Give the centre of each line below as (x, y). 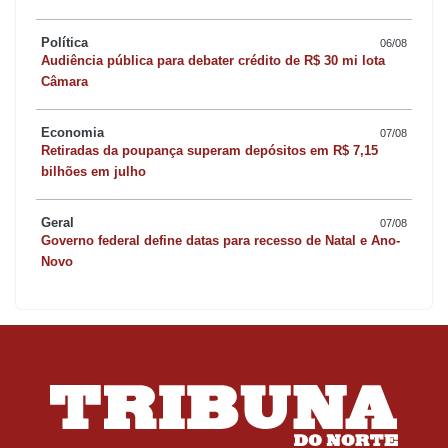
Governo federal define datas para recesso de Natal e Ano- (220, 241)
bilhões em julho (93, 172)
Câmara (64, 82)
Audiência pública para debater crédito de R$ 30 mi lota (213, 61)
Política (64, 43)
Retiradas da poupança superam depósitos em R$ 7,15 (209, 151)
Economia (72, 133)
